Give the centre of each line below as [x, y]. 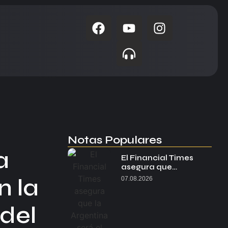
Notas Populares [115, 140]
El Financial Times [158, 158]
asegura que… [149, 167]
